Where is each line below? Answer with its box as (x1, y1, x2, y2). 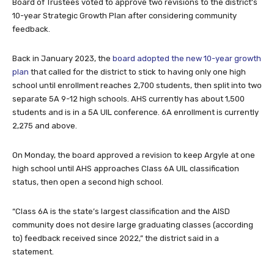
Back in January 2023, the (12, 53, 113, 63)
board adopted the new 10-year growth (113, 53, 261, 63)
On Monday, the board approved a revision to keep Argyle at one (12, 150, 255, 160)
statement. (12, 246, 54, 256)
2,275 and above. (12, 120, 77, 130)
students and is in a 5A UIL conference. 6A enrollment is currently (12, 107, 259, 117)
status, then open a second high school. (12, 177, 163, 187)
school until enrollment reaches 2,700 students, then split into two (12, 80, 262, 90)
